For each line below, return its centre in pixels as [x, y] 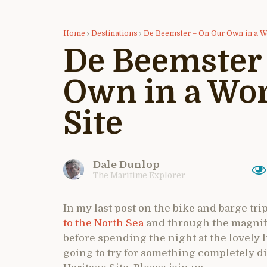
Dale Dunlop [126, 164]
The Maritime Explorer [139, 175]
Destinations [114, 33]
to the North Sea [103, 223]
